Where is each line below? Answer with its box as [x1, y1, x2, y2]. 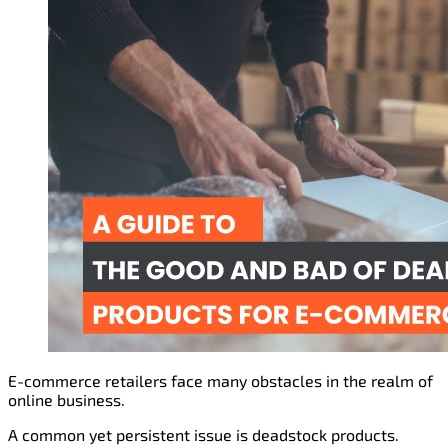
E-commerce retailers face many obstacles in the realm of [8, 371, 433, 391]
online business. [8, 390, 125, 410]
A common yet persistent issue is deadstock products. [8, 425, 399, 445]
